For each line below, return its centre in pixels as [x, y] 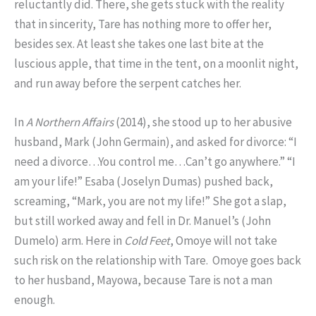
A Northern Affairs [70, 122]
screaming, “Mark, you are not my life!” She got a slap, [150, 201]
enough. [35, 300]
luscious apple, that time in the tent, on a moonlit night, [156, 64]
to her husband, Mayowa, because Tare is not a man [143, 280]
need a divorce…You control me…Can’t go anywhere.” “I [155, 162]
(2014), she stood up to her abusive [203, 122]
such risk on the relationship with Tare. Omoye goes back [158, 261]
